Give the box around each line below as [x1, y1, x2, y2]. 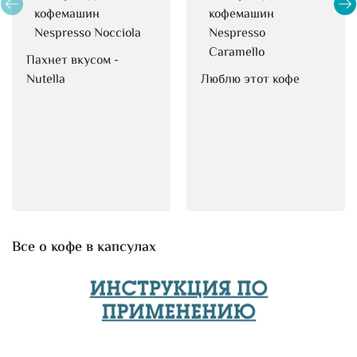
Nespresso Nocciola [34, 24, 141, 45]
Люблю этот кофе [201, 70, 300, 91]
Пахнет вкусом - [26, 51, 122, 72]
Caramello [209, 43, 265, 64]
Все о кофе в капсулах [12, 237, 156, 260]
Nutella [26, 70, 65, 91]
